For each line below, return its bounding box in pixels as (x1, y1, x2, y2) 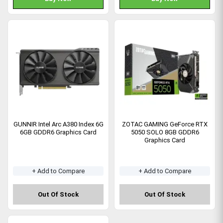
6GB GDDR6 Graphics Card (20, 128, 97, 136)
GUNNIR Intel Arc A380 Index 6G (13, 120, 104, 128)
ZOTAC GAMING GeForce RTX (122, 120, 208, 128)
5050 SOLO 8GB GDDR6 (130, 128, 199, 136)
